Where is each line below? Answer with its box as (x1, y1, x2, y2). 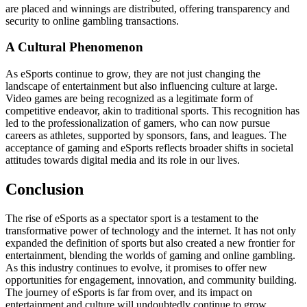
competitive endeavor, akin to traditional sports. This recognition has (5, 105, 299, 117)
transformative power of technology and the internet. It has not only (5, 224, 296, 236)
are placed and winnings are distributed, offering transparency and (5, 2, 290, 14)
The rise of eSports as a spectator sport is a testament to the (5, 212, 258, 224)
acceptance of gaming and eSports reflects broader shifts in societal (5, 142, 293, 154)
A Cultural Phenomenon (5, 40, 143, 55)
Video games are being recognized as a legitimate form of (5, 93, 253, 105)
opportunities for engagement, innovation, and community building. (5, 273, 297, 286)
